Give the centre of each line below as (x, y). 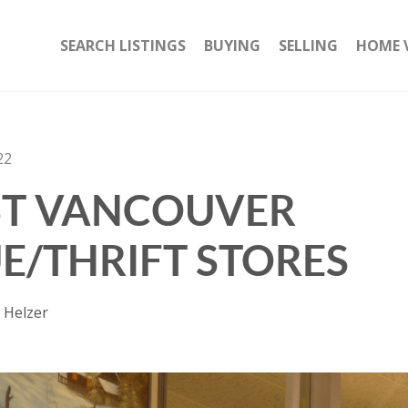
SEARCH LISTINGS (123, 46)
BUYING (233, 46)
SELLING (309, 46)
